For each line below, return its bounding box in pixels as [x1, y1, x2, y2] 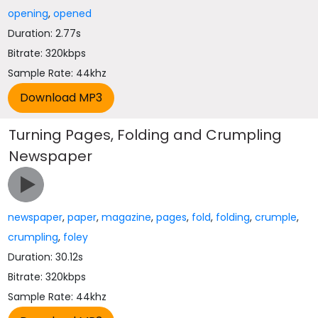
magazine [102, 210, 152, 224]
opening [8, 6, 49, 21]
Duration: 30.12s [8, 250, 84, 264]
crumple [255, 210, 297, 224]
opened [53, 6, 92, 21]
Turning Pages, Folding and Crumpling [9, 125, 283, 145]
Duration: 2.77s [8, 26, 82, 40]
